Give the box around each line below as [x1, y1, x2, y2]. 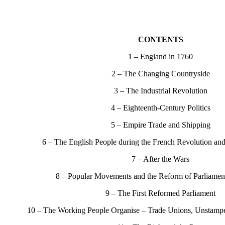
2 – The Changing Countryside [111, 69, 210, 78]
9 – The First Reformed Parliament [105, 188, 216, 197]
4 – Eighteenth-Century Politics [110, 103, 210, 112]
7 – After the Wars [132, 154, 190, 163]
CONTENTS [138, 35, 183, 44]
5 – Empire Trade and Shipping [110, 120, 210, 129]
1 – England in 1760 [128, 52, 193, 61]
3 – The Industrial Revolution [114, 86, 207, 95]
